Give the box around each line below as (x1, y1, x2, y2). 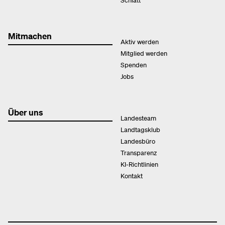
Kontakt (121, 171, 143, 180)
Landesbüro (121, 137, 155, 145)
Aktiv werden (121, 37, 159, 46)
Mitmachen (8, 30, 52, 41)
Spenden (121, 60, 147, 69)
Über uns (8, 106, 43, 118)
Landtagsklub (121, 125, 160, 134)
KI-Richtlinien (121, 160, 158, 168)
